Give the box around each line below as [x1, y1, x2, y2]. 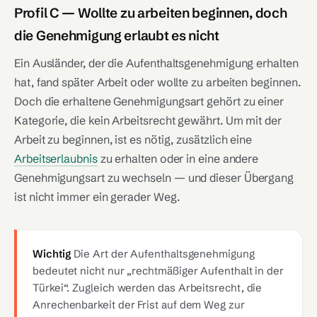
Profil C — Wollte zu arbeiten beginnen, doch [14, 4, 287, 21]
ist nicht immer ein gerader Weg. [14, 190, 180, 204]
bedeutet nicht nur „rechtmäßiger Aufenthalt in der [33, 264, 284, 277]
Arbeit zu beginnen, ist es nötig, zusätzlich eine [14, 132, 253, 146]
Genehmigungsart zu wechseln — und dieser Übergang [14, 171, 294, 185]
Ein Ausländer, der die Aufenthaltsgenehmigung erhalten [14, 56, 299, 70]
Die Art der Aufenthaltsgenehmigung [71, 247, 255, 260]
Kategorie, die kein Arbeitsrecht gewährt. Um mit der [14, 113, 282, 127]
